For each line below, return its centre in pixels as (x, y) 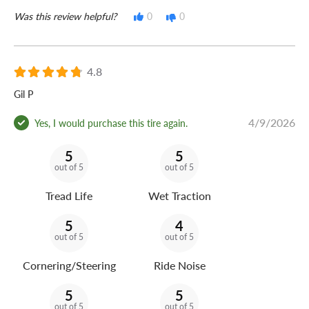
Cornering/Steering (69, 266)
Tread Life (69, 196)
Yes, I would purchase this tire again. (111, 122)
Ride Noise (179, 266)
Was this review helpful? (65, 16)
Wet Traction (179, 196)
